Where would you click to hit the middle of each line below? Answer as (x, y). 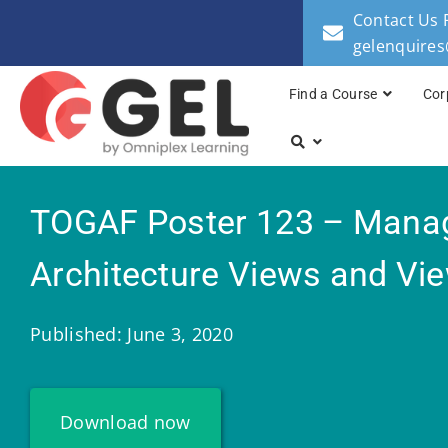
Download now (125, 422)
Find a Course (333, 94)
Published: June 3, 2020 (131, 334)
